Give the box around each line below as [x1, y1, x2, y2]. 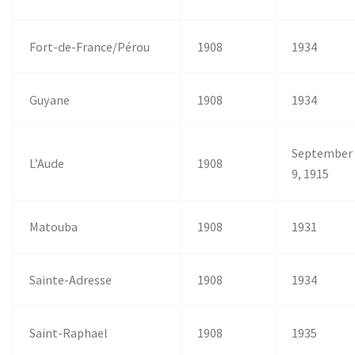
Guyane [29, 91, 71, 108]
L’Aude [29, 155, 65, 171]
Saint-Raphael [29, 324, 109, 341]
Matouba [29, 218, 78, 235]
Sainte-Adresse [29, 271, 113, 288]
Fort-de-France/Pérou [29, 38, 151, 55]
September [292, 144, 353, 161]
